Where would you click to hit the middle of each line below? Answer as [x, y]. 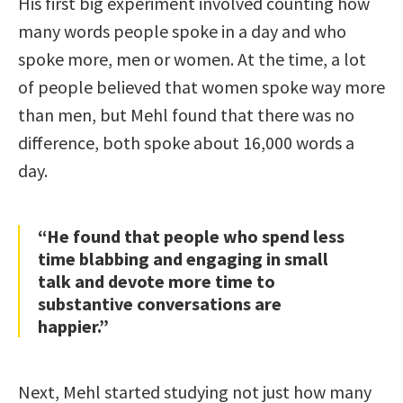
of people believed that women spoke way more [201, 86]
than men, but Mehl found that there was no [186, 114]
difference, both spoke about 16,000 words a [186, 142]
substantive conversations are [160, 303]
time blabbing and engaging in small [183, 258]
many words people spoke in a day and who [182, 31]
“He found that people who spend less [191, 236]
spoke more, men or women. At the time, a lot [192, 58]
